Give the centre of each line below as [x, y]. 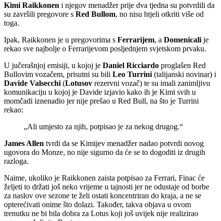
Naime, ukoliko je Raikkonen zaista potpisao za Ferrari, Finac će [104, 178]
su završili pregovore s [40, 14]
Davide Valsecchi [32, 83]
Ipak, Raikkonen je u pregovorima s [61, 40]
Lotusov [79, 83]
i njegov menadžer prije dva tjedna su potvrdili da [137, 5]
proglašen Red [182, 66]
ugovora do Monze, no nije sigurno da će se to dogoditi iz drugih [105, 152]
